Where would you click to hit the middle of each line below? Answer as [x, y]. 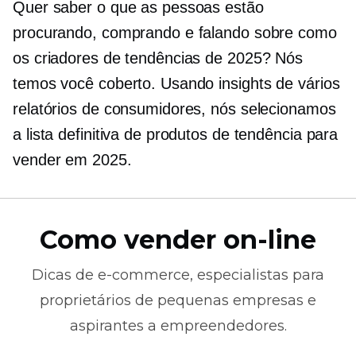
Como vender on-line [178, 240]
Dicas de [65, 275]
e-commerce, [145, 275]
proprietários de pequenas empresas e [178, 300]
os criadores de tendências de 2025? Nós [158, 58]
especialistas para [259, 275]
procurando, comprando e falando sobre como [175, 33]
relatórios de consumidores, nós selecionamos [174, 109]
